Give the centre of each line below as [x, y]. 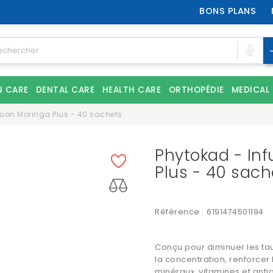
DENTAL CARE [65, 90]
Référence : [179, 212]
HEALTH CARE [131, 90]
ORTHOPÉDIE [196, 90]
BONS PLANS [228, 11]
